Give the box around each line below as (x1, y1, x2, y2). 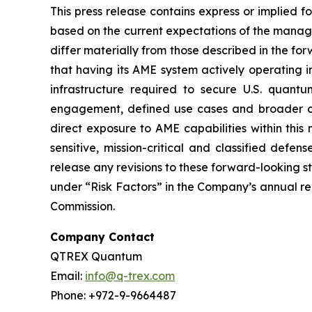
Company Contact (50, 230, 155, 244)
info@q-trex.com (85, 269, 175, 283)
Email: (50, 269, 85, 283)
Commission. (50, 199, 115, 213)
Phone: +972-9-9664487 (50, 288, 176, 302)
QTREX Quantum (50, 249, 142, 263)
